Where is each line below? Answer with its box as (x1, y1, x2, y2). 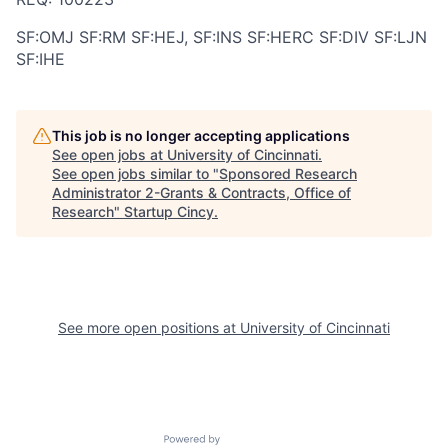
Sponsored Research (219, 165, 357, 183)
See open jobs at (52, 146, 167, 164)
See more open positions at (58, 319, 240, 337)
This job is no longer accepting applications (52, 127, 350, 145)
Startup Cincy (124, 203, 214, 221)
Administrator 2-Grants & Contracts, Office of (52, 184, 351, 202)
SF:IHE (16, 49, 65, 70)
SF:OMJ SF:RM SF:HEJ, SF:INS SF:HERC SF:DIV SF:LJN (16, 27, 427, 48)
